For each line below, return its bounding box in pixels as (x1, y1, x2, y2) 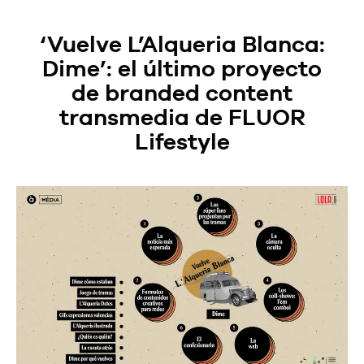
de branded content (71, 80, 292, 106)
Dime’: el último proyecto (42, 55, 322, 82)
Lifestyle (134, 128, 230, 155)
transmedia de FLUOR (58, 104, 305, 131)
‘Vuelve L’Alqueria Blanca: (39, 31, 325, 58)
